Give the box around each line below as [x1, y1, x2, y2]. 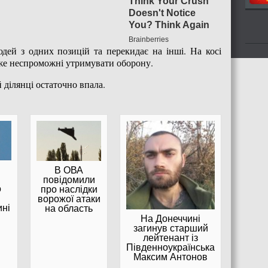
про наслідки [40, 184, 98, 195]
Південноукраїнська [126, 242, 215, 252]
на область [45, 203, 93, 214]
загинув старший [133, 223, 208, 233]
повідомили [42, 175, 95, 185]
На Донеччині [141, 213, 200, 224]
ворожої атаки [37, 194, 100, 205]
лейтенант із [143, 232, 198, 243]
